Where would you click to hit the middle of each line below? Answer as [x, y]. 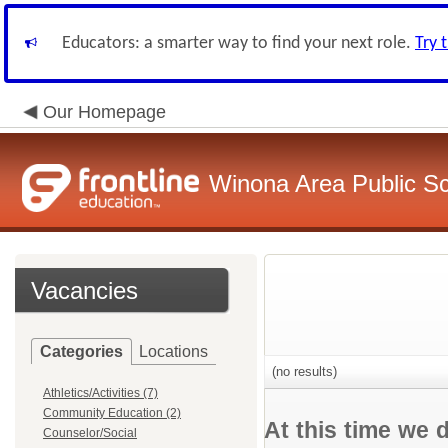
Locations [173, 351]
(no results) [302, 371]
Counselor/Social [90, 433]
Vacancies [84, 290]
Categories [81, 351]
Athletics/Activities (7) [100, 393]
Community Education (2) [112, 413]
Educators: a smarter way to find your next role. [238, 43]
